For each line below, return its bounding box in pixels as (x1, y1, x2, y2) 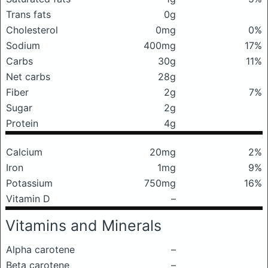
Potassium (6, 177, 53, 189)
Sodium (6, 39, 40, 51)
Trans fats (6, 8, 51, 20)
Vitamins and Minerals (5, 217, 162, 234)
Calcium (6, 146, 42, 158)
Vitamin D (6, 193, 50, 205)
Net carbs (6, 71, 50, 83)
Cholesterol (6, 24, 58, 36)
